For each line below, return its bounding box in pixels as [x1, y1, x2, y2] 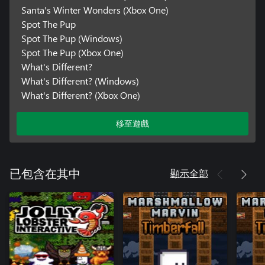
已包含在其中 [9, 169, 80, 181]
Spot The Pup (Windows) [21, 32, 122, 45]
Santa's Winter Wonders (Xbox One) [21, 4, 169, 17]
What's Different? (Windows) [21, 75, 139, 88]
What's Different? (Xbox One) [21, 89, 140, 102]
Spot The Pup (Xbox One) [21, 46, 124, 59]
